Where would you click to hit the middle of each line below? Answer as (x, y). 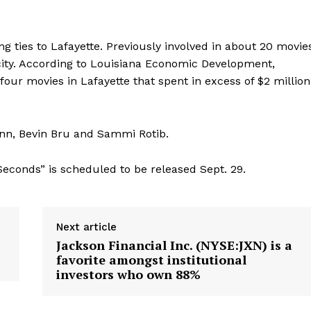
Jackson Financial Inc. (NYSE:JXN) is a (174, 245)
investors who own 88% (128, 275)
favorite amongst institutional (151, 260)
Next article (86, 227)
